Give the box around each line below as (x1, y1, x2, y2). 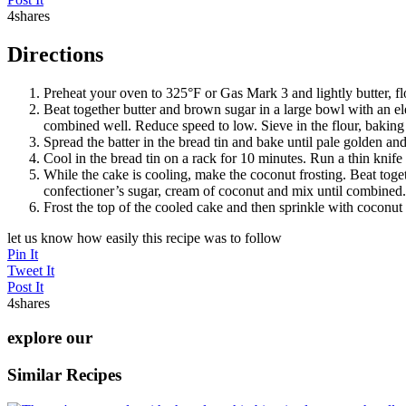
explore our (7, 328, 92, 348)
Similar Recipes (7, 364, 121, 384)
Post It (7, 278, 43, 295)
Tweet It (7, 262, 54, 278)
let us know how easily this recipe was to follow (7, 229, 282, 246)
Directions (7, 42, 103, 66)
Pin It (7, 246, 38, 262)
